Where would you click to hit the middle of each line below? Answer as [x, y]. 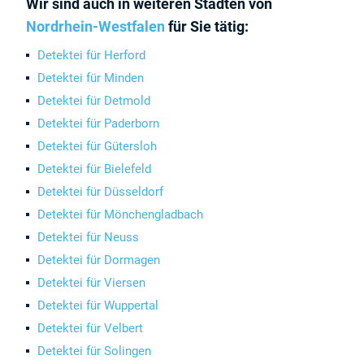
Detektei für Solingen [95, 351]
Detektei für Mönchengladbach [121, 214]
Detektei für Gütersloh [97, 146]
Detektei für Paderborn [99, 123]
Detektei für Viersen [92, 283]
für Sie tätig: [207, 26]
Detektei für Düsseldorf [101, 192]
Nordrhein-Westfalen [96, 26]
